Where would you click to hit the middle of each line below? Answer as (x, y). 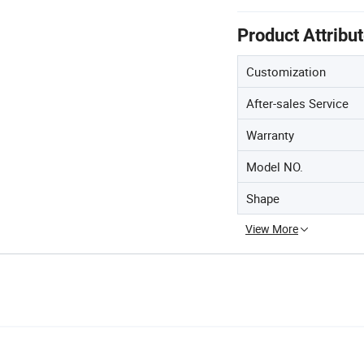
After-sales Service (297, 103)
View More (272, 228)
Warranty (270, 134)
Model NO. (275, 166)
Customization (286, 71)
